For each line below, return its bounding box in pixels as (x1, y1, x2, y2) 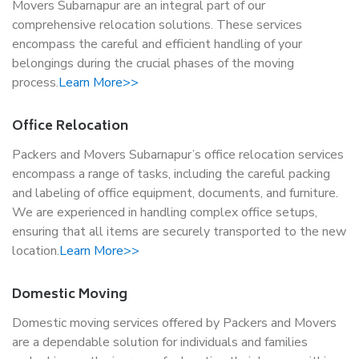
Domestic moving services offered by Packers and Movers (12, 314, 340, 332)
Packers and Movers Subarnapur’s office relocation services (12, 146, 344, 163)
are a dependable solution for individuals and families (12, 333, 308, 351)
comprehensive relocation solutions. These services (12, 16, 302, 34)
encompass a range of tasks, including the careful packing (12, 165, 330, 183)
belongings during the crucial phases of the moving (12, 54, 294, 72)
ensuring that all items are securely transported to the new (12, 223, 346, 240)
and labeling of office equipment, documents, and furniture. (12, 184, 338, 202)
